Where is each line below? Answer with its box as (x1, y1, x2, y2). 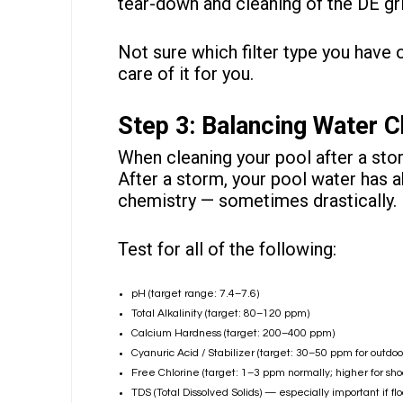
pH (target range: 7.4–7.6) (130, 288, 259, 300)
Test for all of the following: (117, 238, 336, 261)
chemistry (117, 190, 201, 212)
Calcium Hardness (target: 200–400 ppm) (130, 327, 335, 340)
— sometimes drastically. (200, 190, 397, 212)
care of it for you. (117, 63, 254, 85)
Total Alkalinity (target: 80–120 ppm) (130, 308, 309, 320)
